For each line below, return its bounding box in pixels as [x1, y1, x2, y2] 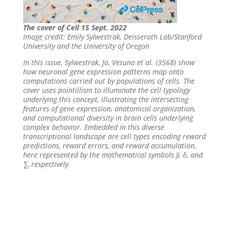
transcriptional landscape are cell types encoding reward [23, 131, 206, 141]
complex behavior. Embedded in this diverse [23, 122, 164, 132]
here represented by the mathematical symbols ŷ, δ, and [23, 149, 203, 160]
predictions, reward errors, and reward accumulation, [23, 140, 196, 150]
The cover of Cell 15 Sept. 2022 [23, 22, 127, 32]
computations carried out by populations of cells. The [23, 75, 195, 86]
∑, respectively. [23, 159, 70, 169]
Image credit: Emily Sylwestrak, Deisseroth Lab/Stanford [23, 31, 202, 42]
